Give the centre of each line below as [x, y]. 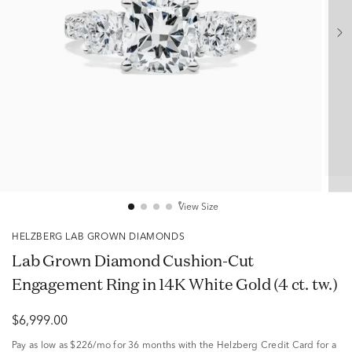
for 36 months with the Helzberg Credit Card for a [224, 346]
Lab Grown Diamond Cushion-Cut [133, 260]
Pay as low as [41, 346]
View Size [198, 207]
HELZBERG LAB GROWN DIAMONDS [102, 237]
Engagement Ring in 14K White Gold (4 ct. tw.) [175, 284]
